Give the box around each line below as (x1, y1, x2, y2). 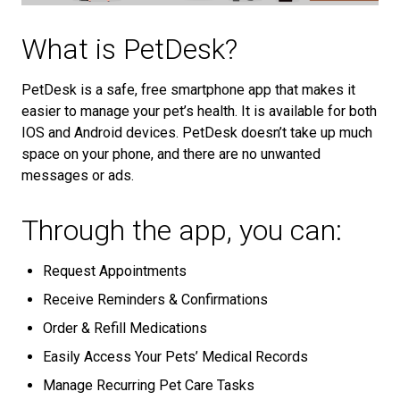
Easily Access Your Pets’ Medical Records (43, 348, 308, 365)
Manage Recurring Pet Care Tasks (43, 377, 254, 394)
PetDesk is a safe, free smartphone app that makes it (21, 81, 355, 98)
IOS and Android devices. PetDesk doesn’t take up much (21, 124, 372, 141)
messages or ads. (21, 167, 134, 184)
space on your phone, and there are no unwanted (21, 146, 321, 162)
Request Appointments (43, 262, 187, 279)
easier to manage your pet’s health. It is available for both (21, 103, 377, 120)
